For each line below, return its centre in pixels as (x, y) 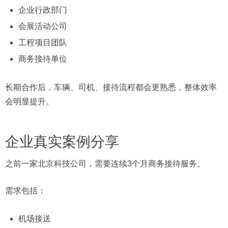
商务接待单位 (42, 59)
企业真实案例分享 (62, 141)
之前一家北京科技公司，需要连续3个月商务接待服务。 (105, 163)
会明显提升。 (30, 101)
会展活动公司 (42, 26)
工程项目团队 (42, 43)
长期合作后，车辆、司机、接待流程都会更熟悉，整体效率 (111, 87)
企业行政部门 (42, 10)
